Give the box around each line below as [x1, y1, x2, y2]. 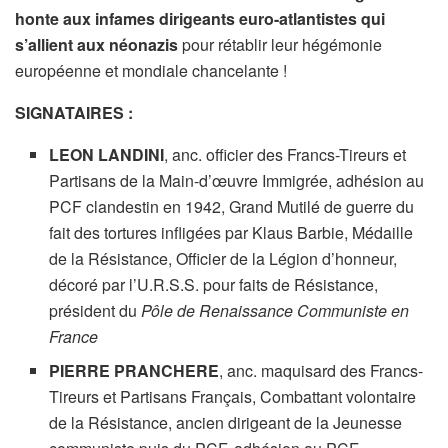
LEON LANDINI [49, 142, 165, 166]
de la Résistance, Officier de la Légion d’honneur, [49, 246, 398, 270]
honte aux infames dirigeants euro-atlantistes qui [15, 6, 385, 30]
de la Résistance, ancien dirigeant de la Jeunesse [49, 410, 403, 434]
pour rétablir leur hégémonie [182, 32, 382, 56]
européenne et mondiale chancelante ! [15, 58, 287, 82]
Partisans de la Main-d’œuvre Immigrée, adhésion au [49, 168, 425, 192]
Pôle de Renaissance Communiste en [141, 298, 410, 322]
